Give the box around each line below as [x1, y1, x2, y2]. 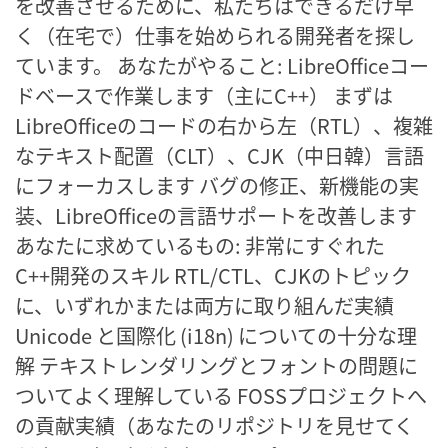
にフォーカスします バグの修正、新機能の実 [15, 170, 419, 200]
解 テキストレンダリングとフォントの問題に [15, 350, 418, 380]
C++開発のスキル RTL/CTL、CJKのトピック [15, 260, 411, 290]
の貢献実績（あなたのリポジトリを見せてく [15, 410, 414, 440]
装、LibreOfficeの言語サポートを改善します [15, 200, 417, 230]
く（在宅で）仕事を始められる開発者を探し [15, 20, 415, 50]
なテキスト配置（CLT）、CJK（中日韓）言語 [15, 140, 424, 170]
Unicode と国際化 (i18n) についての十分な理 [15, 320, 417, 350]
